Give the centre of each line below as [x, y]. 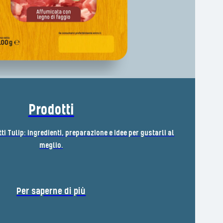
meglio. [51, 145]
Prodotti [51, 110]
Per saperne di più [51, 191]
